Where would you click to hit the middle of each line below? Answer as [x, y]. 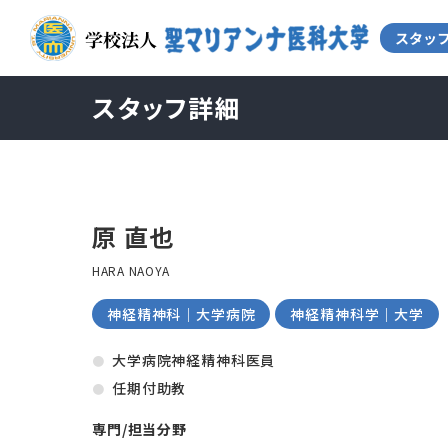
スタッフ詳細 [166, 107]
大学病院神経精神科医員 [194, 360]
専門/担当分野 [139, 429]
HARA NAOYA [131, 270]
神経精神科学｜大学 [357, 314]
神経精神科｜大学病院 [181, 314]
